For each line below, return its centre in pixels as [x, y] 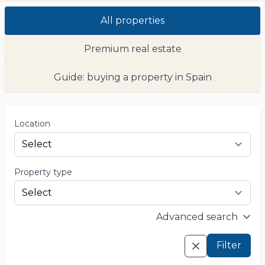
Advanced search [198, 217]
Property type [43, 172]
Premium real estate [132, 49]
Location [32, 124]
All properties [132, 20]
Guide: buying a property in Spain [132, 77]
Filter [229, 245]
